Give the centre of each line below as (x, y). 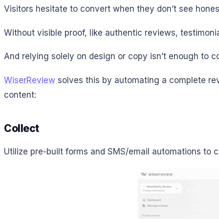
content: (20, 95)
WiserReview (30, 80)
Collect (22, 128)
